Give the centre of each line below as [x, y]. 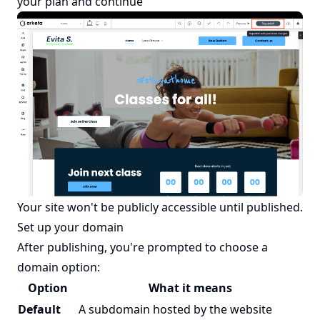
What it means [190, 288]
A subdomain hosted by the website [175, 310]
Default [39, 310]
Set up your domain [70, 227]
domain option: [59, 267]
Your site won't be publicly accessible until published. [160, 207]
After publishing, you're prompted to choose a [142, 247]
